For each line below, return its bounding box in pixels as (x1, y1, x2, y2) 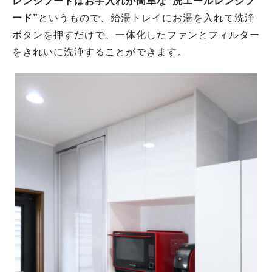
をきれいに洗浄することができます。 (12, 47, 188, 58)
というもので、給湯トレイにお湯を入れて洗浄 (38, 13, 255, 24)
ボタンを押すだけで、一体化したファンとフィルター (12, 30, 260, 41)
